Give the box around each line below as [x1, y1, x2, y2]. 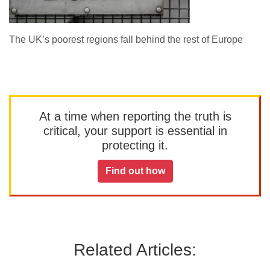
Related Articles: [74, 240, 196, 259]
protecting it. [102, 139, 168, 152]
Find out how [105, 166, 165, 176]
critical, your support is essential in [43, 124, 227, 137]
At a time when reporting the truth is [39, 110, 231, 123]
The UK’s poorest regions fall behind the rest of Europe [9, 34, 243, 45]
